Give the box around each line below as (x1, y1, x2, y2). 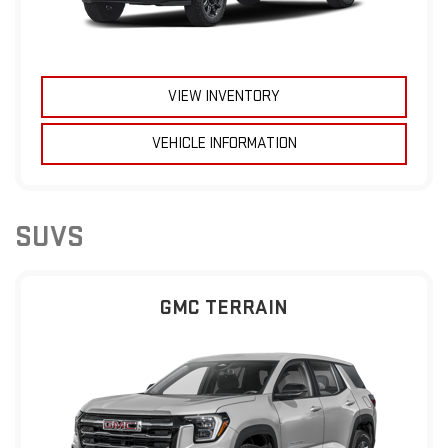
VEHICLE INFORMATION (151, 133, 297, 153)
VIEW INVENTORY (168, 86, 280, 106)
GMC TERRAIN (160, 294, 288, 320)
